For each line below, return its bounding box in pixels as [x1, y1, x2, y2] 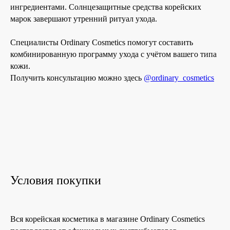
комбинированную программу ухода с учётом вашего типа [10, 49, 217, 59]
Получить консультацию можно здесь [10, 73, 144, 82]
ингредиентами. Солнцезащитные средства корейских [10, 2, 201, 11]
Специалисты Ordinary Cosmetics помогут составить [10, 37, 193, 47]
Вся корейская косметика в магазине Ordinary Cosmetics [10, 214, 205, 223]
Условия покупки [10, 173, 101, 187]
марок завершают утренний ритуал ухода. [10, 14, 157, 23]
